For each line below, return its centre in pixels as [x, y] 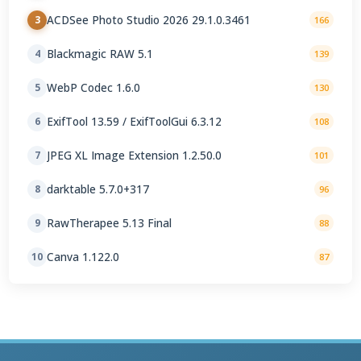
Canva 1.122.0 [83, 257]
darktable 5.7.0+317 [98, 189]
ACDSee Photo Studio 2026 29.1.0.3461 [149, 20]
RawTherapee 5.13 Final [110, 223]
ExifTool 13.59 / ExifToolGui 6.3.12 [135, 122]
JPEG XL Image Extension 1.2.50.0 [135, 156]
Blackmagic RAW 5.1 [100, 54]
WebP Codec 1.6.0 [94, 88]
